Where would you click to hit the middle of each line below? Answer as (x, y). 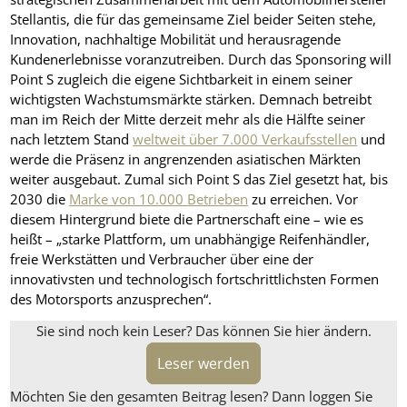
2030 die (40, 199)
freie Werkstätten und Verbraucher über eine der (162, 259)
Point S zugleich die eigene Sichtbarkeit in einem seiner (182, 79)
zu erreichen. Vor (303, 199)
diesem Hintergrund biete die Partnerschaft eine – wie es (187, 219)
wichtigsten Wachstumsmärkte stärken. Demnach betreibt (191, 99)
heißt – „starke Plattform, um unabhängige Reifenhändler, (190, 239)
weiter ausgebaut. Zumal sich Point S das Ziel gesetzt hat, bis (199, 179)
